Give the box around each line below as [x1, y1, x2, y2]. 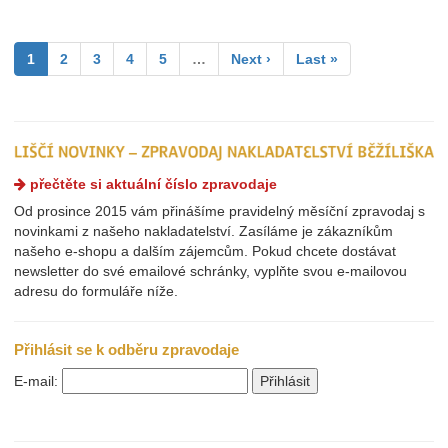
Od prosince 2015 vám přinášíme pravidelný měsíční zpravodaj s [14, 203, 425, 220]
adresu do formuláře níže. [14, 283, 178, 300]
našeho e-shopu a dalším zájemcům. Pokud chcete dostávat [14, 243, 396, 260]
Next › [231, 51, 271, 67]
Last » [296, 51, 338, 67]
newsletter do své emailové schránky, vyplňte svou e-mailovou [14, 263, 407, 280]
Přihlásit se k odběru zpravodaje [14, 341, 239, 359]
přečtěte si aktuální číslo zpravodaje [26, 176, 277, 193]
